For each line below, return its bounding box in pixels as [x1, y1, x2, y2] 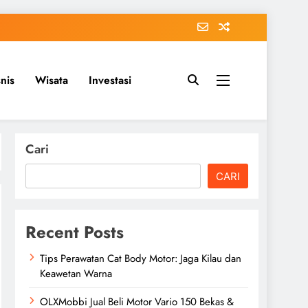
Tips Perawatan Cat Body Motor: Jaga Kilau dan [40, 251, 241, 266]
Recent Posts [25, 220, 124, 244]
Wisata [35, 72, 68, 88]
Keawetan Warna [40, 266, 112, 281]
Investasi [89, 72, 131, 88]
